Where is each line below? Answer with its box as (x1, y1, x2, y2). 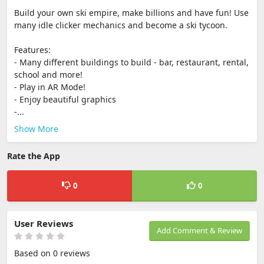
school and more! (14, 68, 82, 80)
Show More (14, 123, 58, 134)
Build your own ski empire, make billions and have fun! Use (14, 6, 249, 18)
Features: (14, 44, 51, 55)
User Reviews (14, 217, 73, 229)
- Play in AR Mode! (14, 81, 85, 93)
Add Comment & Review (157, 225, 242, 236)
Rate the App (7, 150, 60, 161)
